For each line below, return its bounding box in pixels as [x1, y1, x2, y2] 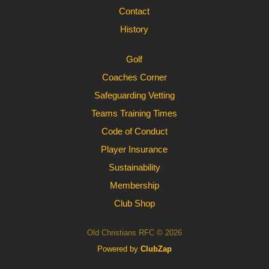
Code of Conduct [101, 126, 168, 136]
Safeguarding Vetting [94, 90, 175, 100]
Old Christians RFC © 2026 [86, 228, 182, 237]
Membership [109, 180, 159, 190]
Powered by [97, 244, 141, 253]
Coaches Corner [101, 72, 167, 82]
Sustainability [108, 162, 160, 172]
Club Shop [113, 198, 155, 208]
